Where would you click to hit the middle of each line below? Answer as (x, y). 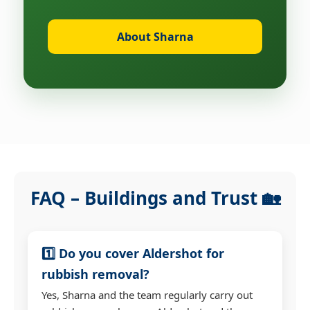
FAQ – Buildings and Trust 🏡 (155, 198)
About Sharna (155, 36)
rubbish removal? (95, 274)
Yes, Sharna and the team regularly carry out (147, 294)
